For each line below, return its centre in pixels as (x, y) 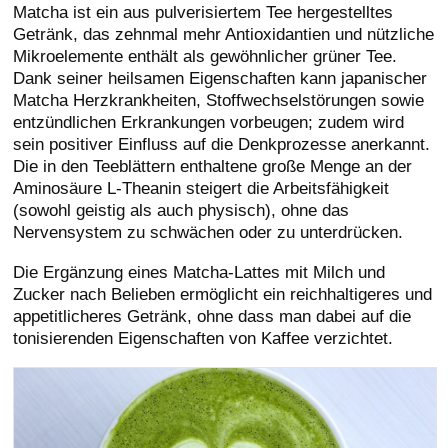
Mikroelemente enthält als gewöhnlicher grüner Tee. (205, 55)
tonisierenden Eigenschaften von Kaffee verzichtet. (203, 337)
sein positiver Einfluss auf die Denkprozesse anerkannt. (222, 143)
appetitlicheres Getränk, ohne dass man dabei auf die (212, 315)
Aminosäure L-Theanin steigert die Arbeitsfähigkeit (201, 187)
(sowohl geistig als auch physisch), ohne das (181, 209)
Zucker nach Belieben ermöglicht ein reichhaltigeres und (223, 293)
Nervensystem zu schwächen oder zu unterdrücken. (208, 231)
